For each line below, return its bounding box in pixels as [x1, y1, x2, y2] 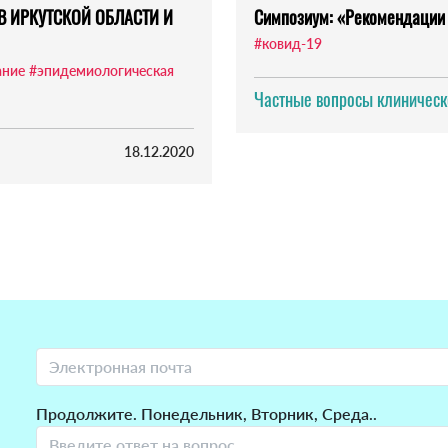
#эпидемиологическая [29, 62, 174, 80]
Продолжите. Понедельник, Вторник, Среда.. [36, 404, 377, 424]
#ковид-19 [254, 35, 322, 53]
